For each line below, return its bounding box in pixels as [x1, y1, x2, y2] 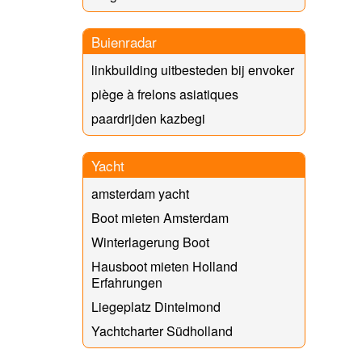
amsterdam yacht [91, 183, 189, 203]
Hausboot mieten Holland [91, 256, 238, 276]
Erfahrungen [91, 272, 162, 292]
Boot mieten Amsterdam [91, 208, 229, 227]
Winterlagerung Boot [91, 232, 209, 251]
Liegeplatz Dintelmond [91, 297, 221, 316]
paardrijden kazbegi [91, 108, 205, 128]
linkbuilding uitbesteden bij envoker [91, 60, 294, 79]
